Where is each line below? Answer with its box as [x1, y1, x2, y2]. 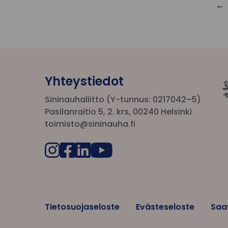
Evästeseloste [136, 201, 194, 213]
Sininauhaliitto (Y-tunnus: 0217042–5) [45, 93, 201, 105]
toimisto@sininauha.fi [45, 118, 135, 130]
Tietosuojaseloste [45, 201, 120, 213]
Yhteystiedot [45, 72, 124, 90]
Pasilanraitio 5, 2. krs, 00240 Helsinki [45, 105, 192, 118]
